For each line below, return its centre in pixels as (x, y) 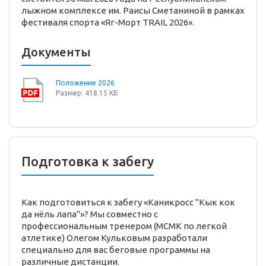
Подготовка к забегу (88, 161)
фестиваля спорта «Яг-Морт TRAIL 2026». (108, 23)
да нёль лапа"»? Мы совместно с (90, 214)
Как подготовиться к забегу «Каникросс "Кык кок (128, 202)
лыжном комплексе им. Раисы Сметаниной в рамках (133, 11)
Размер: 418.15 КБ (87, 93)
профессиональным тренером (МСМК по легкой (124, 226)
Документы (56, 52)
